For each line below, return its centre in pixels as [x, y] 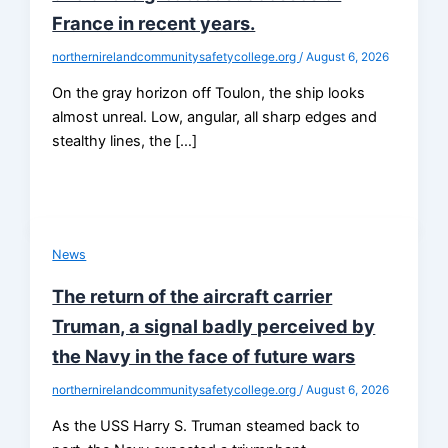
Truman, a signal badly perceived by [214, 326]
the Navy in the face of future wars [204, 356]
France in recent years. [154, 23]
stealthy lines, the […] [125, 140]
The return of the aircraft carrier [192, 296]
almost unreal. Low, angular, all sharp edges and [215, 116]
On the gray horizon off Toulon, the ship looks [209, 92]
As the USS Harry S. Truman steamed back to [206, 425]
